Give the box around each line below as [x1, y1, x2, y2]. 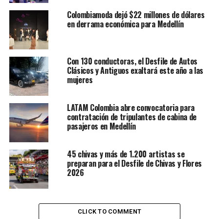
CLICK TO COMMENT [77, 208, 142, 216]
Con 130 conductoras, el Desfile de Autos [66, 55, 198, 67]
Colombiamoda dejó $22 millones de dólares [66, 9, 205, 21]
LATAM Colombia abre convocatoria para [66, 102, 195, 114]
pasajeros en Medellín [66, 120, 136, 132]
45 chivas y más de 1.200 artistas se [66, 148, 185, 160]
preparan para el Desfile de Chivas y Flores [66, 157, 202, 170]
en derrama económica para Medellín [66, 18, 184, 30]
